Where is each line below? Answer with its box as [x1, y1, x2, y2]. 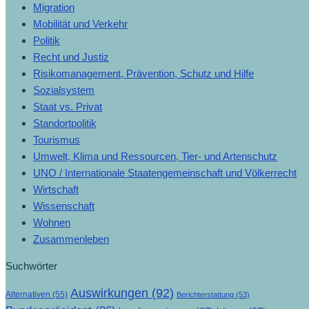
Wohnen [33, 217, 70, 229]
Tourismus [33, 134, 80, 146]
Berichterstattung [177, 290, 234, 299]
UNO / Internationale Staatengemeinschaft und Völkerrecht [33, 167, 297, 179]
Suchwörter [6, 260, 57, 272]
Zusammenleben [33, 233, 109, 246]
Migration [33, 1, 74, 14]
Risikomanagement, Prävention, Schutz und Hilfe [33, 68, 254, 80]
